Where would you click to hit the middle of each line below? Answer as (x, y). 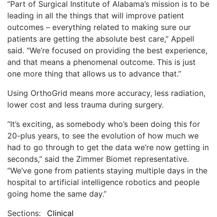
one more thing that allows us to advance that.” (94, 73)
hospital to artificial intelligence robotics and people (103, 182)
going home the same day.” (57, 194)
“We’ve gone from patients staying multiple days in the (107, 170)
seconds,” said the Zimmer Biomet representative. (98, 159)
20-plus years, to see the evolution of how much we (103, 135)
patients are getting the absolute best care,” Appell (101, 39)
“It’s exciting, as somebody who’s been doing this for (104, 124)
